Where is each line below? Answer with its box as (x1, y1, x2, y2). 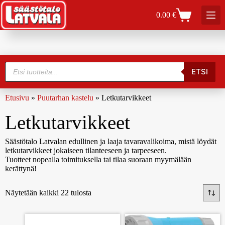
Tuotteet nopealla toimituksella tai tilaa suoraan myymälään (5, 155, 191, 164)
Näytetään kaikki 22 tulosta (5, 188, 91, 197)
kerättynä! (5, 164, 37, 173)
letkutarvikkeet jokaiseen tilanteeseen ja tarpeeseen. (5, 146, 167, 155)
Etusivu (5, 93, 29, 102)
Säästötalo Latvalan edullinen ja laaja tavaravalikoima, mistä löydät (5, 137, 216, 146)
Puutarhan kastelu (37, 93, 93, 102)
